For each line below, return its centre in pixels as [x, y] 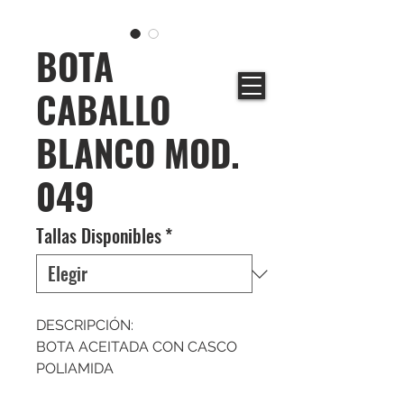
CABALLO [103, 109]
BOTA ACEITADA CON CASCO [137, 347]
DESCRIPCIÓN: [85, 325]
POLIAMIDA [75, 368]
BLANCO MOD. [138, 152]
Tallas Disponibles [99, 235]
